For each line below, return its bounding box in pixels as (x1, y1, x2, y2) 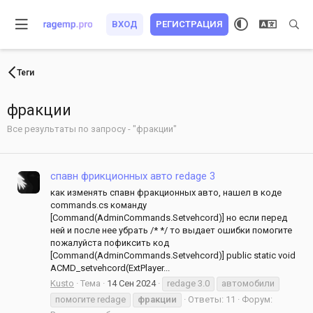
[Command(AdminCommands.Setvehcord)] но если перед (50, 212, 287, 223)
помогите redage (55, 293, 126, 305)
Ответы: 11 (188, 293, 235, 305)
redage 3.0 (167, 277, 210, 289)
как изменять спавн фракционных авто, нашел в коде (50, 187, 282, 198)
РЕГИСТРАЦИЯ (156, 19, 223, 29)
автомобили (221, 277, 275, 289)
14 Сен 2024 (107, 277, 156, 289)
